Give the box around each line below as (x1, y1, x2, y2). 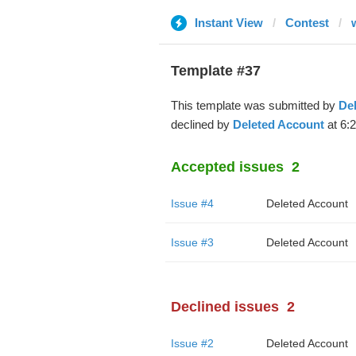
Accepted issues (170, 159, 284, 175)
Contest (284, 16, 329, 29)
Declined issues (170, 299, 279, 315)
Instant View (194, 16, 263, 29)
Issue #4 (170, 197, 214, 210)
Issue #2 (170, 337, 214, 350)
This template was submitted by (170, 99, 339, 112)
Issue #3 (170, 236, 214, 249)
